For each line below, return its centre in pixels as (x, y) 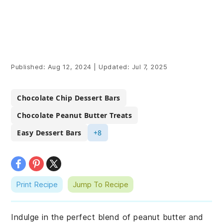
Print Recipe (37, 184)
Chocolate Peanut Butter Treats (75, 115)
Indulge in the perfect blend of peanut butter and (107, 217)
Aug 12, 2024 (69, 67)
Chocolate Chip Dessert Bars (69, 98)
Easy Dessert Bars (49, 133)
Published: (29, 67)
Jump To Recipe (101, 184)
